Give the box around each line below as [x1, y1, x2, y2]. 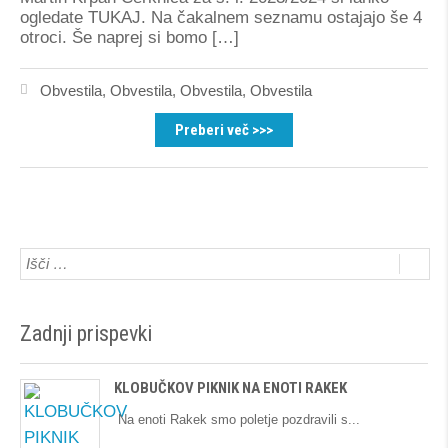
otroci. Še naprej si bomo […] [20, 28, 239, 47]
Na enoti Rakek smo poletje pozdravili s [114, 412, 348, 427]
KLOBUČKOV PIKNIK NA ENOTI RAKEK [114, 379, 347, 397]
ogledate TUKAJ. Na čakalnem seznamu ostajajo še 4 [20, 8, 422, 27]
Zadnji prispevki [20, 321, 152, 346]
